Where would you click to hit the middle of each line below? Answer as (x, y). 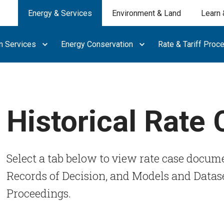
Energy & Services (60, 13)
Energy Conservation (97, 44)
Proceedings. (39, 193)
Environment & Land (146, 13)
